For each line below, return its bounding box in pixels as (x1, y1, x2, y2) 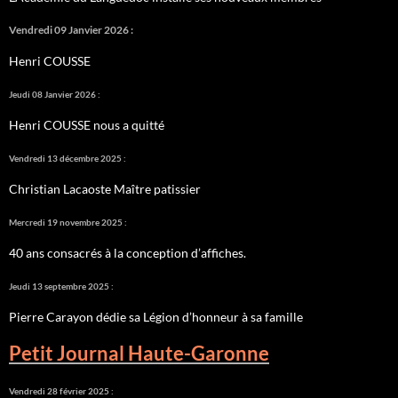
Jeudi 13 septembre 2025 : (9, 281, 114, 292)
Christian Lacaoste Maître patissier (9, 181, 201, 197)
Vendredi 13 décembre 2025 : (9, 153, 126, 164)
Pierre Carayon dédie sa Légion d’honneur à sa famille (9, 309, 303, 325)
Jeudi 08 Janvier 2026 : (9, 89, 100, 100)
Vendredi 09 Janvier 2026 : (9, 23, 133, 36)
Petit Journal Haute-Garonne (9, 341, 269, 366)
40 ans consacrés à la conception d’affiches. (9, 245, 246, 261)
